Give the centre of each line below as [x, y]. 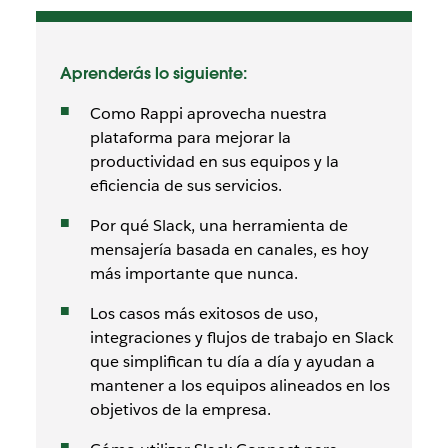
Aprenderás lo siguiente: [153, 73]
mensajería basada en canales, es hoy [229, 249]
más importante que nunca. [193, 273]
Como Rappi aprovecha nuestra [208, 113]
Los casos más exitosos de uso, [203, 313]
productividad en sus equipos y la [214, 161]
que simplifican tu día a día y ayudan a [232, 361]
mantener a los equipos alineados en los [239, 385]
